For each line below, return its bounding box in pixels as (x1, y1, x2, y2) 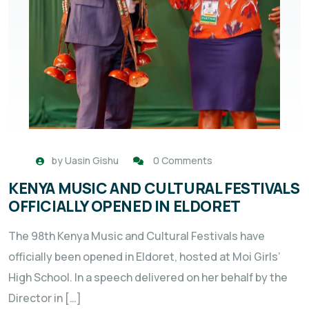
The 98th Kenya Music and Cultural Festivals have (8, 228, 265, 244)
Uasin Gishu (65, 154, 119, 168)
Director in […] (8, 290, 81, 306)
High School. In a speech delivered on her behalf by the (8, 270, 288, 286)
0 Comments (153, 154, 212, 168)
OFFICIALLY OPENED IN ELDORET (8, 196, 241, 217)
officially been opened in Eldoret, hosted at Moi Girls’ (8, 249, 281, 265)
